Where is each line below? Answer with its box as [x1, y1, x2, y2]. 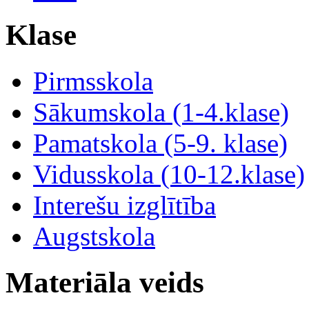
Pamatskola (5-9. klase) [33, 128, 288, 159]
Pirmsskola [33, 66, 153, 97]
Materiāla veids [6, 266, 204, 299]
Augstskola [33, 221, 155, 252]
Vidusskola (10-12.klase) [33, 159, 305, 190]
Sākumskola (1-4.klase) [33, 97, 289, 128]
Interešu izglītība [33, 190, 216, 221]
